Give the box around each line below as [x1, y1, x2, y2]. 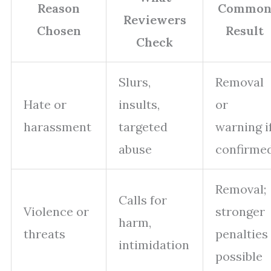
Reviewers [123, 12, 186, 28]
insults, [119, 97, 160, 113]
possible [215, 249, 263, 264]
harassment [24, 119, 91, 135]
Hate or [24, 97, 67, 113]
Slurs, [119, 74, 151, 90]
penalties [215, 226, 268, 242]
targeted [119, 119, 168, 135]
